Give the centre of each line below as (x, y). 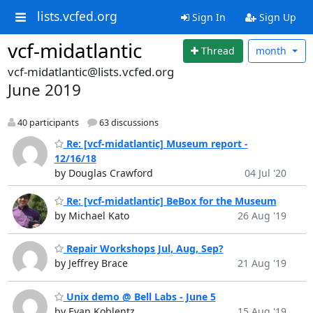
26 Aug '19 (262, 215)
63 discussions (128, 122)
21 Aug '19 (262, 263)
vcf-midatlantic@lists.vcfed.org (90, 71)
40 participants (47, 122)
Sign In (207, 17)
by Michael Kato (92, 215)
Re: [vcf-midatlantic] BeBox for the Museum (170, 201)
